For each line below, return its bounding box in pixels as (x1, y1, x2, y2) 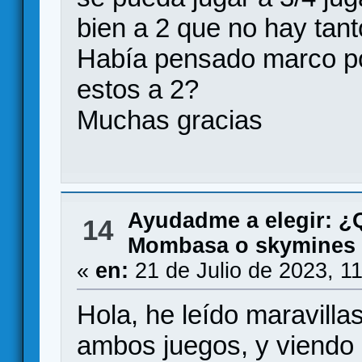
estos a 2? (77, 74, 200, 104)
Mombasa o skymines (127, 234, 356, 258)
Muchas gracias (77, 105, 263, 135)
